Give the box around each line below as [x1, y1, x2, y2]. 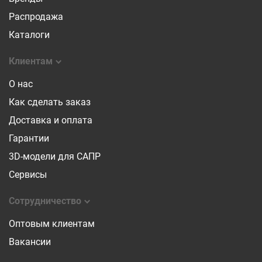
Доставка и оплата [9, 115, 92, 126]
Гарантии [9, 133, 49, 144]
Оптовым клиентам [9, 218, 95, 230]
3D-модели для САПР [9, 151, 101, 163]
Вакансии [9, 236, 51, 248]
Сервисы [9, 169, 47, 181]
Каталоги [9, 29, 50, 41]
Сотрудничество [9, 195, 81, 207]
